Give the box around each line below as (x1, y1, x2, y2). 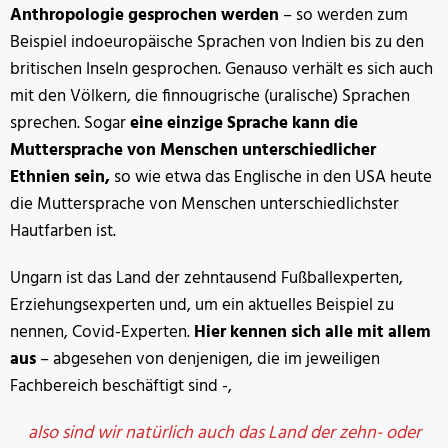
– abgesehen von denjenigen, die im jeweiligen (36, 346, 380, 374)
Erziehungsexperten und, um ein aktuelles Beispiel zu (10, 292, 394, 320)
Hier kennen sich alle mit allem (194, 319, 431, 347)
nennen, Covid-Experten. (10, 319, 194, 347)
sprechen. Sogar (10, 110, 130, 138)
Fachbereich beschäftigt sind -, (10, 373, 232, 401)
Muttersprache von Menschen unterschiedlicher (10, 137, 376, 165)
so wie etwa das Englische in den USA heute (110, 164, 432, 192)
